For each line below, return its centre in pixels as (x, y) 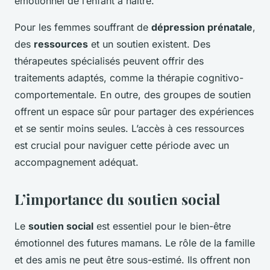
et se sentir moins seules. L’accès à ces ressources (129, 129)
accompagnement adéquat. (77, 162)
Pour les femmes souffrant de (83, 27)
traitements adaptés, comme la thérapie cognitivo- (129, 78)
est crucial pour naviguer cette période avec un (122, 146)
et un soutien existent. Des (149, 44)
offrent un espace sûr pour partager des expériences (134, 112)
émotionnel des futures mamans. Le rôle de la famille (135, 243)
